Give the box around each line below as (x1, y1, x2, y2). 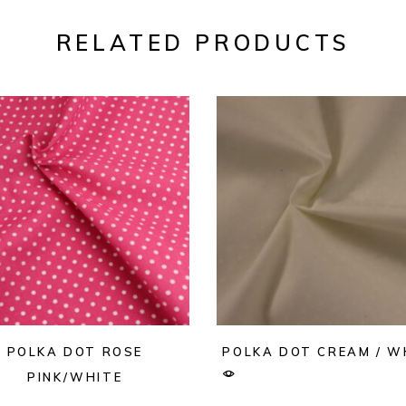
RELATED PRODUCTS (55, 29, 351, 57)
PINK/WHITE (27, 369, 123, 384)
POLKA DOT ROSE (6, 343, 143, 359)
